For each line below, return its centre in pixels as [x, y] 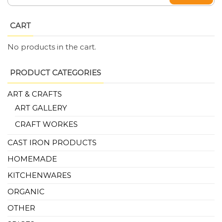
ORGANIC [26, 192]
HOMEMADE [32, 159]
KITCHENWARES [39, 175]
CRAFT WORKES [46, 124]
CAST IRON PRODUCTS [52, 143]
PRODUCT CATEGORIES [55, 73]
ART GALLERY [41, 108]
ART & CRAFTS [35, 94]
